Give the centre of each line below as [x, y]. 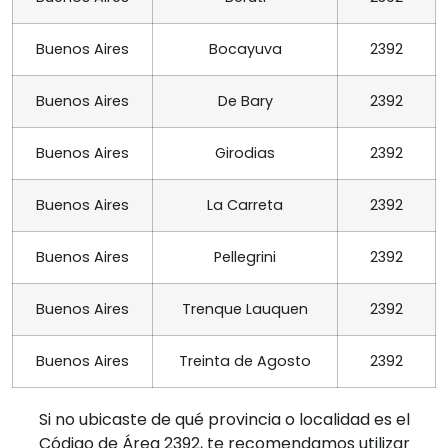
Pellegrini [245, 257]
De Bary [245, 101]
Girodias [245, 153]
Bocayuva [245, 49]
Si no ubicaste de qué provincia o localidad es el [224, 420]
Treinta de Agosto [245, 361]
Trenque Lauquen [245, 309]
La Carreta [245, 205]
